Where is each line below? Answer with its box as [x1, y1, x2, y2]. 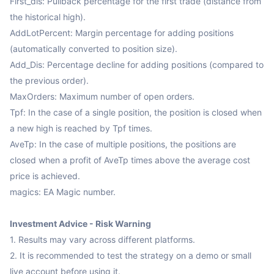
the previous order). [10, 75, 89, 86]
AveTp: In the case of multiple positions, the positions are [10, 138, 236, 149]
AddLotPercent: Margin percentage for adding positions [10, 27, 234, 38]
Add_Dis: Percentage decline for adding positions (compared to [10, 59, 264, 70]
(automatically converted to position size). [10, 43, 177, 54]
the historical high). [10, 11, 86, 22]
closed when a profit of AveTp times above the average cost [10, 154, 250, 165]
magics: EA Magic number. [10, 186, 116, 197]
